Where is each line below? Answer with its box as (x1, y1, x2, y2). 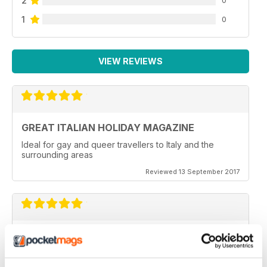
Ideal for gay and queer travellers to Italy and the (21, 139, 214, 150)
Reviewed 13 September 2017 (145, 167, 240, 176)
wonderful (21, 247, 61, 257)
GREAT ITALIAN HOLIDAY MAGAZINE (21, 121, 194, 133)
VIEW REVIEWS (98, 55, 163, 66)
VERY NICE (21, 229, 73, 241)
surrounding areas (21, 149, 93, 160)
